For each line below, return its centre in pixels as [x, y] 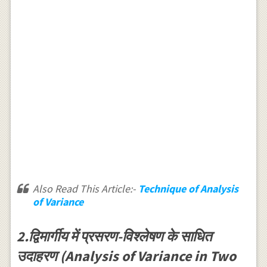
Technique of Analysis [188, 189]
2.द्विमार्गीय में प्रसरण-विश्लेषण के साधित [114, 237]
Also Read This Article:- [85, 189]
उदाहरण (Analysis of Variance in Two [126, 256]
